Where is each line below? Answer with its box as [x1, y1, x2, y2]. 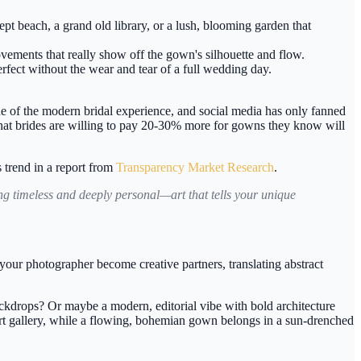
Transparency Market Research [116, 160, 274, 174]
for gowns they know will [210, 118, 345, 132]
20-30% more [141, 118, 210, 132]
